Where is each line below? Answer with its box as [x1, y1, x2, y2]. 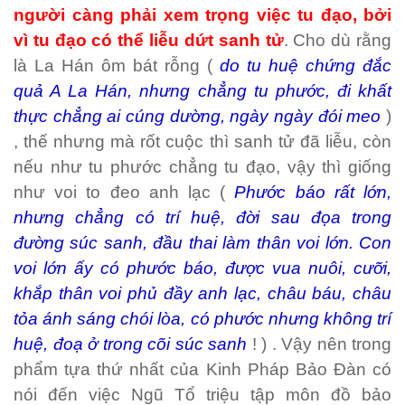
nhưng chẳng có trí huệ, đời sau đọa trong [14, 208, 391, 227]
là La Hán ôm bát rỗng [14, 56, 207, 75]
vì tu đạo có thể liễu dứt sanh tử [14, 31, 284, 50]
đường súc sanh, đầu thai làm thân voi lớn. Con [14, 233, 391, 252]
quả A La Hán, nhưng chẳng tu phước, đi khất [14, 81, 391, 100]
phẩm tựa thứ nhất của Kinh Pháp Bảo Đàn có [14, 360, 391, 379]
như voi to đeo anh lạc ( [14, 183, 235, 202]
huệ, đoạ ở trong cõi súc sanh [14, 334, 247, 353]
